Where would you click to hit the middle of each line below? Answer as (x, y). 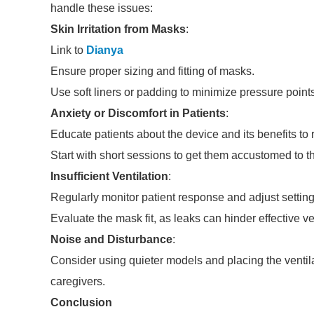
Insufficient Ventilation (109, 176)
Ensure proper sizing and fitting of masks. (152, 71)
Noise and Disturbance (111, 239)
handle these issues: (102, 8)
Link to (68, 50)
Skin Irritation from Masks (118, 29)
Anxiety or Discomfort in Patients (138, 113)
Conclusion (81, 302)
